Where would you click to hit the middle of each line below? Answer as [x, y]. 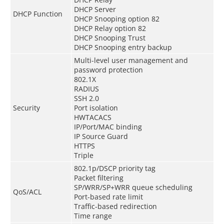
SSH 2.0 [86, 98]
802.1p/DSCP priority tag [114, 168]
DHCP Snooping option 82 [116, 18]
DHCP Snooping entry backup [123, 47]
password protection [108, 69]
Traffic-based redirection [115, 206]
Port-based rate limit [108, 196]
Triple [83, 155]
